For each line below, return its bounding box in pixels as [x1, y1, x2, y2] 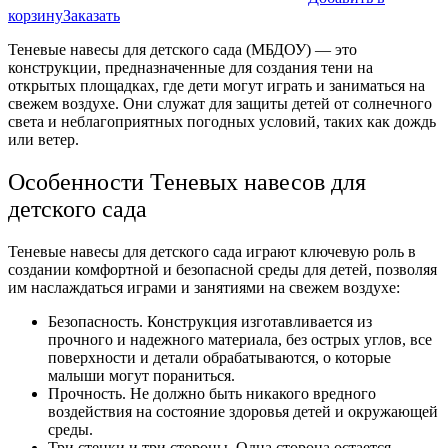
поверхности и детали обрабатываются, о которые [48, 349, 391, 367]
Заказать [63, 7, 120, 25]
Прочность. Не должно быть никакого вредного [48, 385, 376, 403]
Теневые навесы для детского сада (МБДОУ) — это [8, 41, 357, 59]
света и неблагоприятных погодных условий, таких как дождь [8, 113, 436, 131]
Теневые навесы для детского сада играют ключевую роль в [8, 243, 416, 261]
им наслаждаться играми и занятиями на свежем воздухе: [8, 279, 400, 297]
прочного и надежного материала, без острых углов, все [48, 331, 432, 349]
